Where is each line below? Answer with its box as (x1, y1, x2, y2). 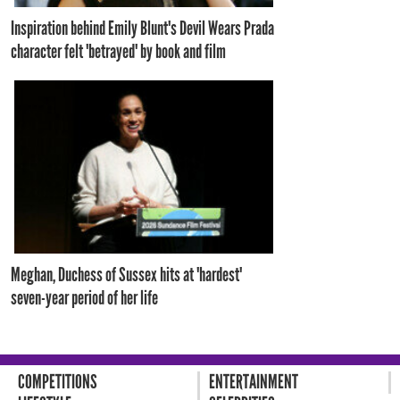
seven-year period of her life (11, 285, 158, 310)
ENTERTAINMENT (209, 370, 298, 394)
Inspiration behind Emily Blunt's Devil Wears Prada (11, 16, 274, 41)
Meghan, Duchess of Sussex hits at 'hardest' (11, 262, 242, 287)
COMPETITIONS (18, 370, 98, 394)
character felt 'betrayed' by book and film (11, 39, 226, 64)
